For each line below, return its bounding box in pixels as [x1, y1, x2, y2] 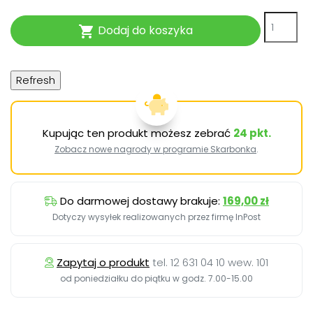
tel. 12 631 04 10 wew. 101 [152, 254, 268, 270]
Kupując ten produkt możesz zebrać [42, 125, 233, 140]
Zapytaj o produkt [57, 254, 150, 270]
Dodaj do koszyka [95, 22, 193, 38]
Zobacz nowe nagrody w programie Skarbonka [54, 143, 256, 155]
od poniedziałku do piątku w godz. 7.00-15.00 [60, 272, 253, 284]
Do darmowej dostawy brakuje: [60, 193, 223, 208]
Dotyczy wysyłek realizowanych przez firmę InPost [52, 210, 261, 223]
